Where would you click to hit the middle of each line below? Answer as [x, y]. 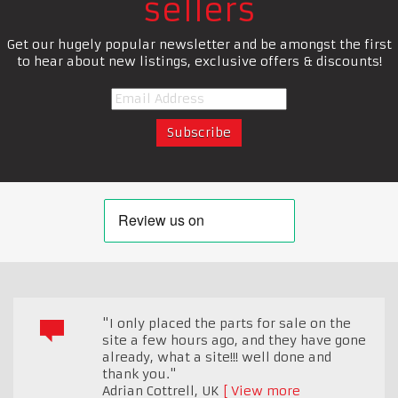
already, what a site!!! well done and [217, 357]
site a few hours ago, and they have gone [234, 340]
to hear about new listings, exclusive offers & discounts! [199, 61]
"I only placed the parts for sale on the [227, 323]
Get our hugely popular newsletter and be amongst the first [199, 44]
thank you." [139, 374]
